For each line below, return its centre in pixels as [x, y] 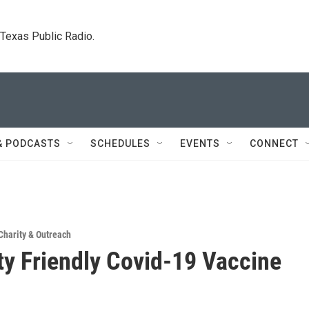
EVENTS [200, 143]
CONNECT [274, 143]
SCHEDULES [120, 143]
